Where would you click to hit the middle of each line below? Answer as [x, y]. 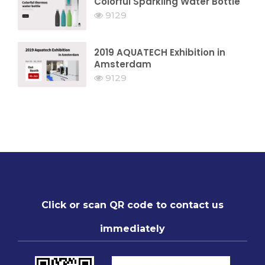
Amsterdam [123, 64]
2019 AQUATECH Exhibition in [160, 52]
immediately [132, 228]
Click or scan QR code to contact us [132, 205]
